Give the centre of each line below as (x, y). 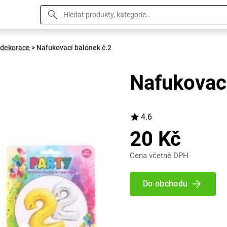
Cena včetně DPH (159, 156)
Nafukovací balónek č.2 (74, 48)
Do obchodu (165, 184)
